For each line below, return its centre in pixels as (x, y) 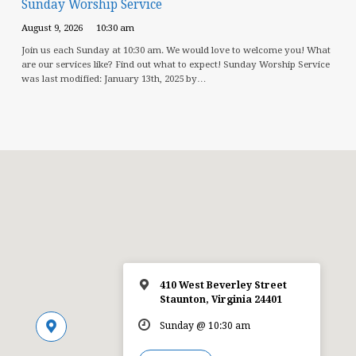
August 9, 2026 (52, 27)
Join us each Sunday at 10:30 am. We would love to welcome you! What (176, 50)
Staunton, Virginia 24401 (221, 299)
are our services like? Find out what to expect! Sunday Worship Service (175, 64)
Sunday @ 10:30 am (205, 325)
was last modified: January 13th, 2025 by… (114, 78)
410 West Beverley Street (224, 285)
